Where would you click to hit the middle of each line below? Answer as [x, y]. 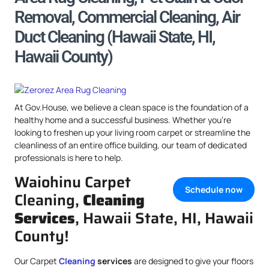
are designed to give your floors [193, 261]
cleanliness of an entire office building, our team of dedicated [131, 145]
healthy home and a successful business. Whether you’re [123, 120]
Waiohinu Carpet [73, 182]
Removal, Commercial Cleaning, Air [127, 17]
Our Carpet [37, 261]
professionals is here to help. [69, 158]
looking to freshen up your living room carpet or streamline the [132, 132]
